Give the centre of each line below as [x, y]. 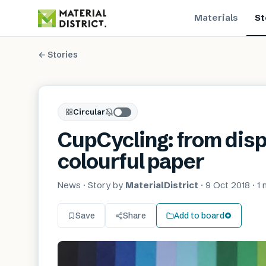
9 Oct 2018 [228, 185]
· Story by [102, 185]
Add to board [199, 215]
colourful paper [131, 161]
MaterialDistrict [162, 185]
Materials [216, 17]
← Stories [58, 55]
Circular [89, 112]
